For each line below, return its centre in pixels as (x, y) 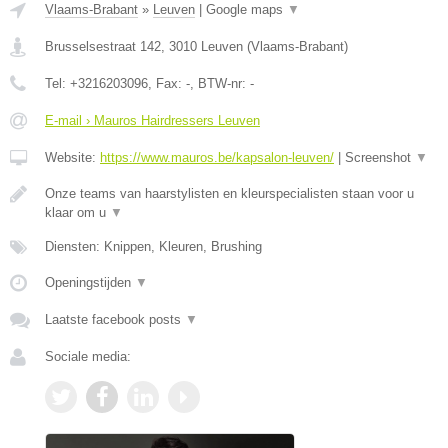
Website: (72, 157)
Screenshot (380, 157)
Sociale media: (88, 356)
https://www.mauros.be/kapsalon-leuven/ (217, 157)
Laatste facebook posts (115, 319)
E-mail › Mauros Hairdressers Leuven (152, 120)
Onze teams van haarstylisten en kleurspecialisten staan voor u (229, 193)
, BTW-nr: (220, 83)
